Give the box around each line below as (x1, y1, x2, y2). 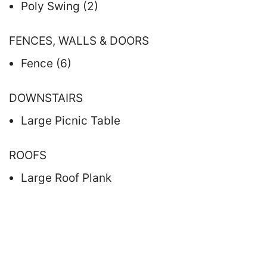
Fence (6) (21, 56, 72, 70)
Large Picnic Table (21, 113, 120, 128)
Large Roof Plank (21, 170, 111, 185)
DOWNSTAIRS (9, 91, 83, 105)
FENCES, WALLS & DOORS (9, 33, 149, 48)
